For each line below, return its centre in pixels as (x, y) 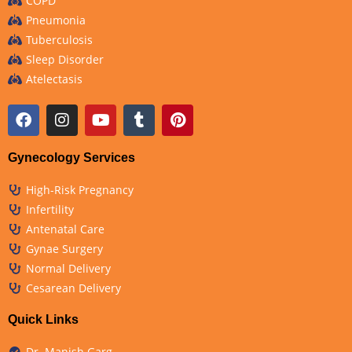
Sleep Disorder (64, 60)
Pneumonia (55, 20)
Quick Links (43, 320)
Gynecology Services (71, 158)
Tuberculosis (59, 40)
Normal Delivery (68, 269)
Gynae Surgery (64, 249)
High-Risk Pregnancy (79, 190)
